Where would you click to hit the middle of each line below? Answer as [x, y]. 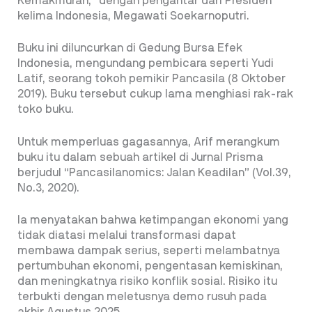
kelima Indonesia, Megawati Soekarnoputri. [133, 16]
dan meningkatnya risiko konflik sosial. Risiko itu [147, 282]
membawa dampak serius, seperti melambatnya [149, 251]
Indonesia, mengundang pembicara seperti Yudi [146, 64]
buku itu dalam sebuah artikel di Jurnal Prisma [140, 157]
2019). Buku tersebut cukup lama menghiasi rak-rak [155, 94]
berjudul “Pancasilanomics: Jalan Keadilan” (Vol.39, [154, 172]
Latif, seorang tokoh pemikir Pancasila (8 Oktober [151, 79]
